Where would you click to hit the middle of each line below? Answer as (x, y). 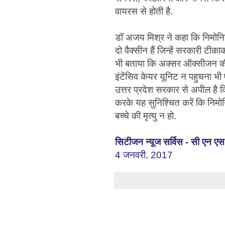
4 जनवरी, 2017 (144, 155)
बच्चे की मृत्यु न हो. (147, 116)
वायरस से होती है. (144, 11)
